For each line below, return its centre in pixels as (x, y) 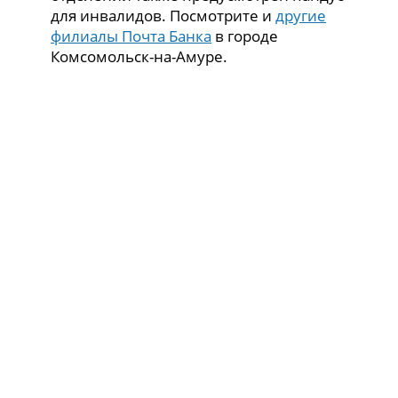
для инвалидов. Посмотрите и (163, 15)
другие (301, 15)
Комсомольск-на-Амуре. (139, 56)
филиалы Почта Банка (131, 36)
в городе (245, 36)
